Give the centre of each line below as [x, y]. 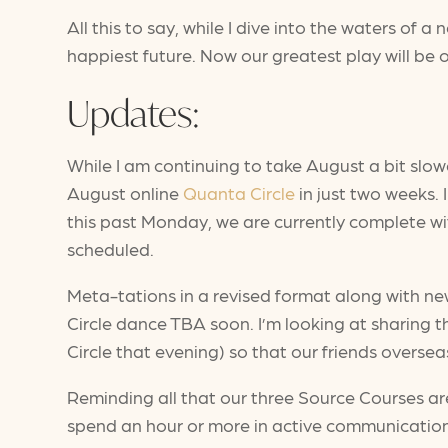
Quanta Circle [239, 192]
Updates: [134, 113]
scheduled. [113, 248]
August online [125, 192]
